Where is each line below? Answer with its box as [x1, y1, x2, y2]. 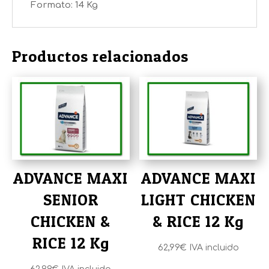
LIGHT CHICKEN [141, 190, 256, 210]
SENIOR [43, 190, 98, 210]
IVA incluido [189, 243, 239, 253]
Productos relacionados [12, 46, 189, 65]
